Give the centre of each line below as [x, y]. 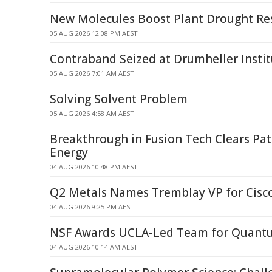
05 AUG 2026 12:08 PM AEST [94, 33]
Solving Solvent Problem [119, 99]
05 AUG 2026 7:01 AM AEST [92, 73]
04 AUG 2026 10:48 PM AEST [94, 167]
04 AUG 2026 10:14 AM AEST [94, 247]
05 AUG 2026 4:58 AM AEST [92, 113]
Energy [69, 152]
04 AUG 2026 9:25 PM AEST [92, 207]
